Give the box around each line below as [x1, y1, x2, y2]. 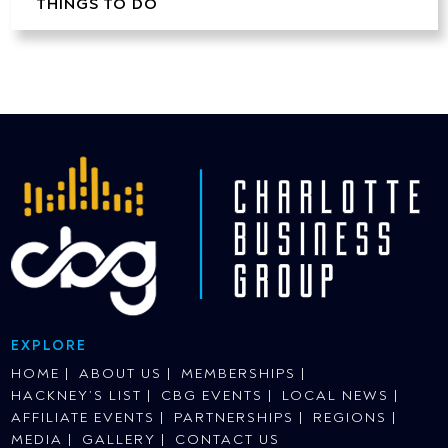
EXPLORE [10, 337, 87, 355]
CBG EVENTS [160, 387, 263, 405]
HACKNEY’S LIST [10, 387, 142, 405]
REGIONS [312, 409, 387, 427]
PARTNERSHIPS [173, 409, 294, 427]
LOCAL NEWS [281, 387, 389, 405]
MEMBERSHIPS [180, 365, 296, 383]
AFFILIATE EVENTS [10, 409, 155, 427]
